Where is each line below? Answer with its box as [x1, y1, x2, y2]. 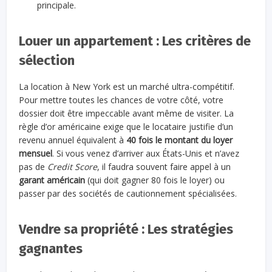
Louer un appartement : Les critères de [19, 33, 251, 50]
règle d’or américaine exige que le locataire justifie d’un [19, 121, 234, 133]
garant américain [19, 174, 86, 186]
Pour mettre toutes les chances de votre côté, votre [19, 94, 224, 106]
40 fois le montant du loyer [126, 134, 233, 146]
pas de [19, 161, 48, 173]
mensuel [19, 148, 53, 160]
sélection [19, 52, 75, 69]
